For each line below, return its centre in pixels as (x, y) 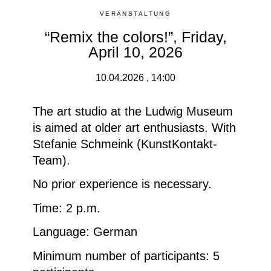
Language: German (85, 232)
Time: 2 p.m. (67, 208)
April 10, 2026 (135, 52)
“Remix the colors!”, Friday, (135, 37)
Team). (51, 160)
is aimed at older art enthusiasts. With (134, 127)
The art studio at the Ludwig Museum (133, 111)
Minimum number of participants (119, 256)
